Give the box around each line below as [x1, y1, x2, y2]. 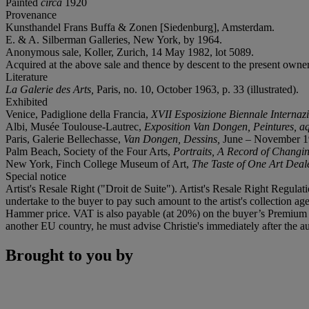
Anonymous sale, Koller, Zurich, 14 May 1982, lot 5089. [6, 46, 254, 58]
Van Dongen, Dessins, [123, 132, 223, 145]
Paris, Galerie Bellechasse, [6, 132, 123, 145]
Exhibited [6, 95, 48, 108]
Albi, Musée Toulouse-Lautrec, [6, 120, 144, 132]
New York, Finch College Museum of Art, [6, 157, 192, 170]
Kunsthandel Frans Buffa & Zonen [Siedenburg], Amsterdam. [6, 21, 275, 33]
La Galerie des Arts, [6, 83, 97, 95]
